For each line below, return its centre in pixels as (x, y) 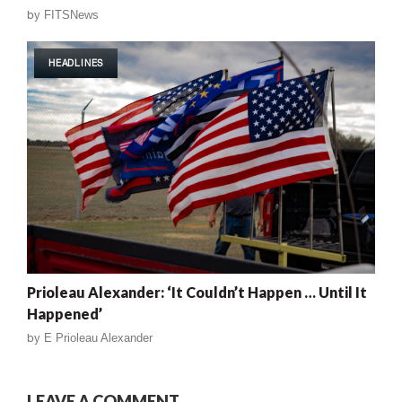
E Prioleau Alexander (98, 337)
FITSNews (71, 14)
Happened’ (65, 313)
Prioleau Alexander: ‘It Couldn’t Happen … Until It (197, 292)
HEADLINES (76, 62)
